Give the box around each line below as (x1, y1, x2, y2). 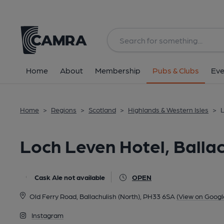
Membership (95, 65, 140, 75)
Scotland (88, 105, 116, 113)
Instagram (31, 211, 64, 219)
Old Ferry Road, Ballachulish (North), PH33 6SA (29, 192, 175, 200)
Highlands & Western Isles (128, 105, 208, 113)
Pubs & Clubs (152, 65, 199, 75)
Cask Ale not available (34, 173, 105, 181)
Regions (51, 105, 76, 113)
